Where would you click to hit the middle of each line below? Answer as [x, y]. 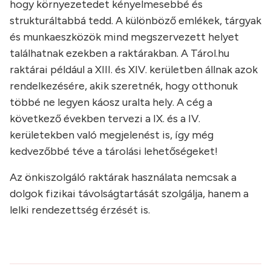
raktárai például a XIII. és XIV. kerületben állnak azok [134, 70]
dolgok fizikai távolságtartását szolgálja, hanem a [129, 194]
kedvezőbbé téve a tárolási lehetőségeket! [114, 152]
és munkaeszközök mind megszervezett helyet [124, 37]
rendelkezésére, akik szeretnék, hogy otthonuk [124, 86]
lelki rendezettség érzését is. [80, 210]
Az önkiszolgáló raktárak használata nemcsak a [123, 178]
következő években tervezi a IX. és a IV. [105, 119]
